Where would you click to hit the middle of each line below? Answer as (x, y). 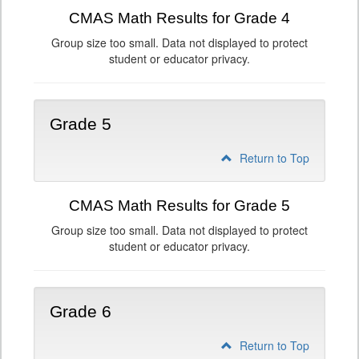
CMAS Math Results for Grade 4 (179, 18)
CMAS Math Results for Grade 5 (179, 206)
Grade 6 (81, 312)
